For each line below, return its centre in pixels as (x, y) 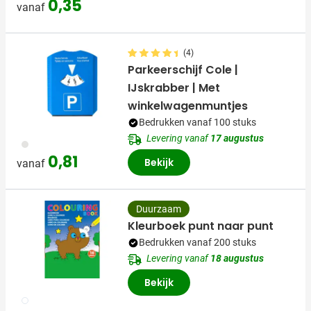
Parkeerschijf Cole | (183, 70)
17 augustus (237, 138)
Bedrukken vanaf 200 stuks (197, 243)
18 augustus (237, 259)
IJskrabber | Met (174, 88)
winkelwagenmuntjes (188, 106)
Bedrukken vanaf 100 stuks (197, 123)
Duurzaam (159, 209)
